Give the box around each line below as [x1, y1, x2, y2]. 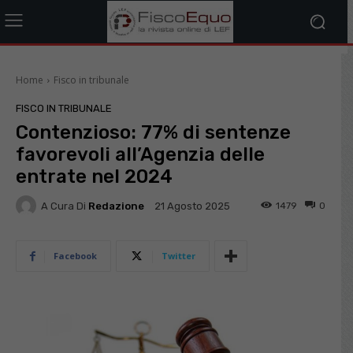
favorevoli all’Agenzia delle [16, 143, 265, 165]
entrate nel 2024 [16, 165, 173, 188]
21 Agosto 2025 [154, 200, 230, 213]
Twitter [162, 250, 195, 262]
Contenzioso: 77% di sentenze [16, 121, 291, 143]
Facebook [54, 250, 97, 262]
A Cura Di [41, 199, 86, 212]
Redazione [88, 199, 144, 212]
